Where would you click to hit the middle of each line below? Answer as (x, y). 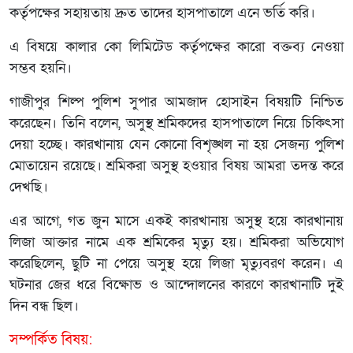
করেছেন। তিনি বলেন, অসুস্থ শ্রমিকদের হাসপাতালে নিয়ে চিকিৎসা (176, 123)
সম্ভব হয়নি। (41, 68)
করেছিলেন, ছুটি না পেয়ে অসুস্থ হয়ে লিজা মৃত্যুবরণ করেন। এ (176, 263)
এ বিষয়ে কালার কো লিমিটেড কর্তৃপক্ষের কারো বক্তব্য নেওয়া (176, 46)
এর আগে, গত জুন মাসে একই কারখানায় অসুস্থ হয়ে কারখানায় (176, 221)
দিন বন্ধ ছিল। (44, 306)
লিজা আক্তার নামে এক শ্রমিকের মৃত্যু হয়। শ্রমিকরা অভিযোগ (176, 242)
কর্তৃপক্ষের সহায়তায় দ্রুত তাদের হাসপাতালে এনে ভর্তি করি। (162, 13)
